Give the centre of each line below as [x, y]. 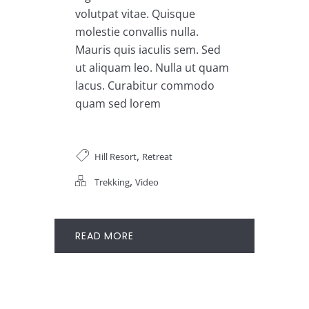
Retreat [157, 157]
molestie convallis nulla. [137, 32]
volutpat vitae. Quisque [135, 14]
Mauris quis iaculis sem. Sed [148, 50]
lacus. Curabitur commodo [145, 86]
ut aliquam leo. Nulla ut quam [152, 68]
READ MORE [104, 236]
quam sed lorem [118, 104]
